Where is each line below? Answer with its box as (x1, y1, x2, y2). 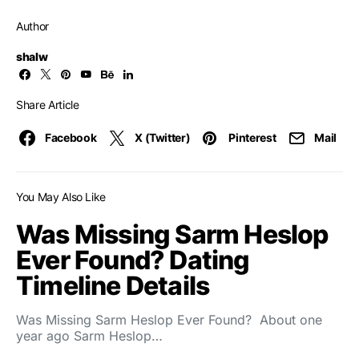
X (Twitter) (135, 131, 191, 145)
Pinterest (228, 131, 276, 145)
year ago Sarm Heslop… (16, 328, 163, 345)
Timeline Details (16, 270, 210, 302)
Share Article (16, 98, 79, 112)
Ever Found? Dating (16, 244, 250, 276)
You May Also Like (16, 190, 107, 204)
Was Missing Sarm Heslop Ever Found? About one (16, 312, 322, 329)
